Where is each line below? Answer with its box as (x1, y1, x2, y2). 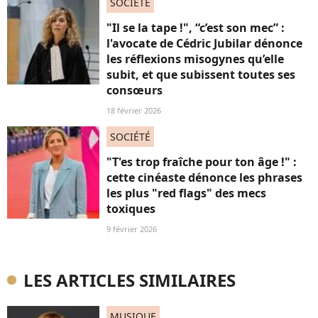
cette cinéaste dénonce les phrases (106, 170, 302, 185)
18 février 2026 (106, 105, 161, 116)
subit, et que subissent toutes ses (106, 67, 295, 82)
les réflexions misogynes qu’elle (106, 51, 284, 67)
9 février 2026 (106, 224, 157, 234)
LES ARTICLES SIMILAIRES (23, 268, 236, 292)
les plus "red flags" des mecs (106, 185, 266, 201)
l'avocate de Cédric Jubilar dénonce (106, 35, 302, 51)
